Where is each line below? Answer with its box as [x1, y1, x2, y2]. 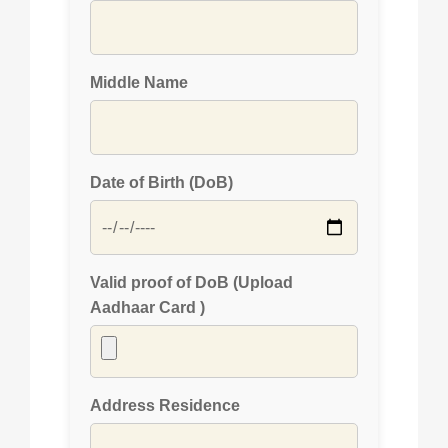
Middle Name [90, 74, 188, 91]
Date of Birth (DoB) [90, 174, 233, 191]
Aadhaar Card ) [90, 299, 205, 316]
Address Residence [90, 397, 240, 414]
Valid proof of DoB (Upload [90, 274, 293, 291]
